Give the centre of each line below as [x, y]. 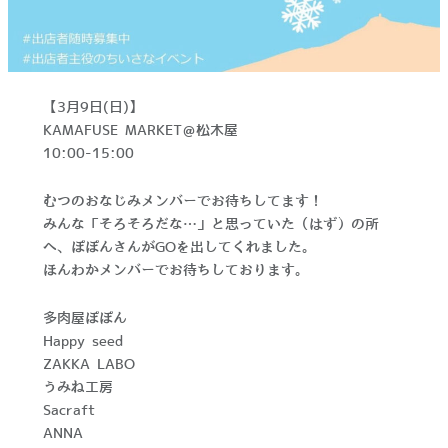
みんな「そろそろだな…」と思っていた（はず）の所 [210, 224]
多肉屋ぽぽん [84, 318]
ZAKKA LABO [88, 364]
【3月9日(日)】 [92, 107]
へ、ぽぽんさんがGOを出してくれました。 [179, 247]
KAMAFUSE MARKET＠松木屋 [140, 130]
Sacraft [68, 410]
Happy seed [82, 341]
